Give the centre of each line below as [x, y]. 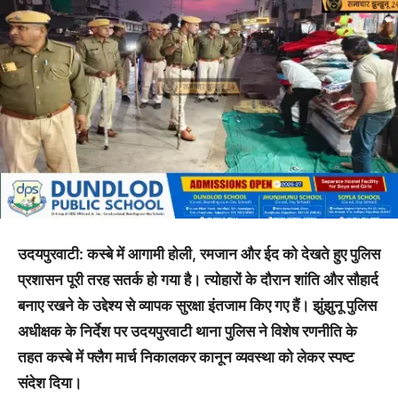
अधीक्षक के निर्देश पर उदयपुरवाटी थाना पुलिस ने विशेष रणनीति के [187, 331]
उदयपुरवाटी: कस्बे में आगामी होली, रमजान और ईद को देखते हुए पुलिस [199, 254]
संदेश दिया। [50, 382]
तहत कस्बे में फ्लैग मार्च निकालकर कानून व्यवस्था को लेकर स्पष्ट [186, 357]
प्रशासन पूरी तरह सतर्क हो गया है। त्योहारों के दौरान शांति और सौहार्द [198, 279]
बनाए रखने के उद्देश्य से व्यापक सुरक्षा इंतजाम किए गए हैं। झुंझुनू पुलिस [197, 305]
